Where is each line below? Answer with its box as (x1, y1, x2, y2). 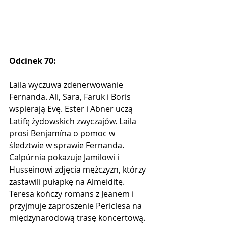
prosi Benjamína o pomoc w (9, 127, 117, 139)
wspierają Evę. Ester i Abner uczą (9, 103, 135, 115)
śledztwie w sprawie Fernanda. (9, 139, 126, 151)
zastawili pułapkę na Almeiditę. (9, 176, 127, 187)
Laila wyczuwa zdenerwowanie (9, 79, 125, 90)
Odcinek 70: (9, 54, 56, 66)
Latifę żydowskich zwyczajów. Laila (9, 115, 138, 127)
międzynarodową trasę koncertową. (9, 212, 147, 223)
